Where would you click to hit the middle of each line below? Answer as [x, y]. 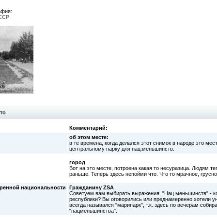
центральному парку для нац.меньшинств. [122, 149]
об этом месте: [89, 137]
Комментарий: [88, 128]
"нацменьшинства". [93, 211]
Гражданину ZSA [92, 187]
